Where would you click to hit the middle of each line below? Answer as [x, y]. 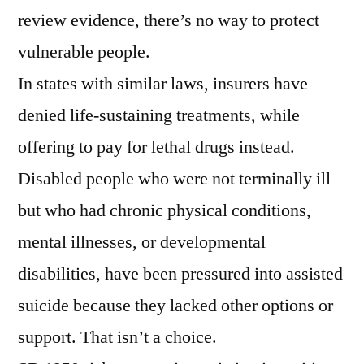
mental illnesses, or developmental [142, 243]
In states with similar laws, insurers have [163, 84]
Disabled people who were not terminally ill [174, 179]
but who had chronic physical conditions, [165, 211]
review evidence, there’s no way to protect [169, 21]
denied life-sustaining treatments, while [159, 116]
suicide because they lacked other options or [175, 306]
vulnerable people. [84, 52]
